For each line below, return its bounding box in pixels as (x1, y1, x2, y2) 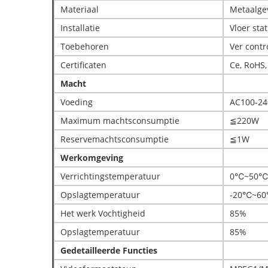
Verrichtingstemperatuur (60, 170, 160, 182)
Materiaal (60, 4, 99, 15)
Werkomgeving (60, 152, 123, 163)
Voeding (60, 96, 93, 108)
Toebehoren (60, 41, 109, 52)
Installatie (60, 22, 100, 33)
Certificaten (60, 59, 106, 71)
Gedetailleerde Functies (60, 245, 157, 256)
